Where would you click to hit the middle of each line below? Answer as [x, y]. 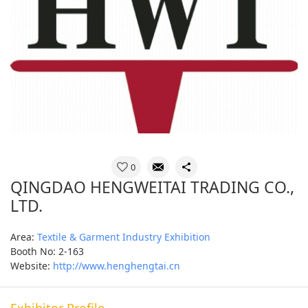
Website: [32, 265]
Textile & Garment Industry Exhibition [124, 236]
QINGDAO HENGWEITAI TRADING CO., [152, 187]
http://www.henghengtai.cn [117, 265]
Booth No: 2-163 [47, 251]
